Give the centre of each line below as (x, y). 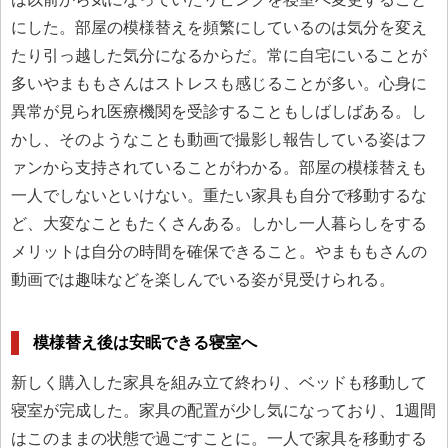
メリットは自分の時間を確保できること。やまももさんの (219, 251)
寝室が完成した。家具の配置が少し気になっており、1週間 (223, 411)
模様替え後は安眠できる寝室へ (145, 343)
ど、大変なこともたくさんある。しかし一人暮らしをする (219, 223)
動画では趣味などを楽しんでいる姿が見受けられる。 (203, 279)
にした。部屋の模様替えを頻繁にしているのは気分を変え (219, 27)
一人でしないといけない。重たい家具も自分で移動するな (219, 195)
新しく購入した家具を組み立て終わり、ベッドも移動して (219, 383)
